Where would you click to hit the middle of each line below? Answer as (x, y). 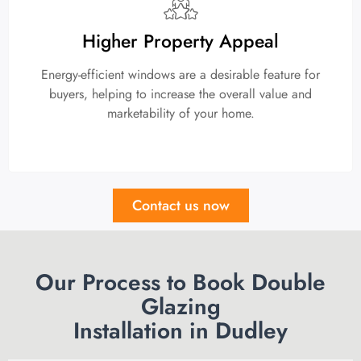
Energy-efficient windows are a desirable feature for (180, 75)
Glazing (180, 307)
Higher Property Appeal (180, 41)
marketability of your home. (180, 114)
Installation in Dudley (180, 331)
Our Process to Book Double (180, 283)
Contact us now (180, 206)
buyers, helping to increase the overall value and (180, 94)
